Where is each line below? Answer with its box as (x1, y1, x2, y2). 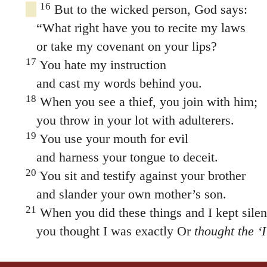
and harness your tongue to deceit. (25, 149, 218, 164)
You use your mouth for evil (36, 131, 188, 146)
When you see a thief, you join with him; (36, 94, 257, 109)
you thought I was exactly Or (25, 223, 194, 238)
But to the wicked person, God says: (50, 1, 247, 17)
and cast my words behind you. (25, 75, 202, 91)
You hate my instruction (36, 57, 166, 72)
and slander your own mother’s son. (25, 186, 226, 201)
